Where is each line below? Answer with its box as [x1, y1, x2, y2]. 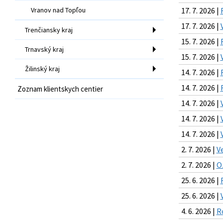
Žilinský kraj [25, 64, 60, 73]
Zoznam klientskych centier [17, 84, 103, 94]
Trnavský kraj [25, 44, 64, 54]
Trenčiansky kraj [25, 25, 73, 34]
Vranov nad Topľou [31, 5, 86, 14]
